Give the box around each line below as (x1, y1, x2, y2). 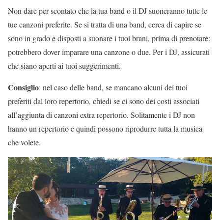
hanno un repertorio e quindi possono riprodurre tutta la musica (8, 123, 202, 134)
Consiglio (8, 81, 39, 93)
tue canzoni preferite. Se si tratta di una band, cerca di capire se (8, 19, 201, 29)
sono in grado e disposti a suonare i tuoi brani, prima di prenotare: (8, 32, 210, 43)
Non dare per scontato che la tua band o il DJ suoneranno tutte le (8, 5, 207, 16)
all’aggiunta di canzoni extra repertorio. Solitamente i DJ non (8, 109, 195, 120)
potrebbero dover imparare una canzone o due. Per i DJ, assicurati (8, 46, 210, 57)
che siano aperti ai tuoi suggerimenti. (8, 60, 121, 71)
